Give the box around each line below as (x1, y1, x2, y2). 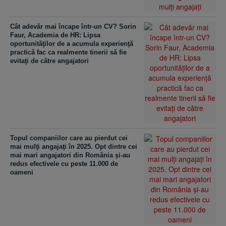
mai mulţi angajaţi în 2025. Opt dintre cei (10, 143, 137, 150)
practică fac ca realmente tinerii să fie (10, 48, 127, 56)
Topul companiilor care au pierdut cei (10, 134, 128, 142)
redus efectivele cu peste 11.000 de (10, 160, 118, 167)
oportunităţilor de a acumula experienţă (10, 40, 133, 47)
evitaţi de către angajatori (10, 57, 89, 65)
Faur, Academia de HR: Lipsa (10, 31, 100, 39)
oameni (10, 168, 33, 176)
